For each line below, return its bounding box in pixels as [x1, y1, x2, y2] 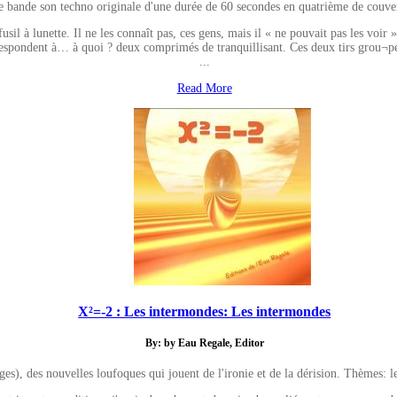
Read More [176, 81, 232, 95]
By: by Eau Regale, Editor [144, 338, 264, 350]
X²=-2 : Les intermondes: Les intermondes [78, 303, 331, 321]
